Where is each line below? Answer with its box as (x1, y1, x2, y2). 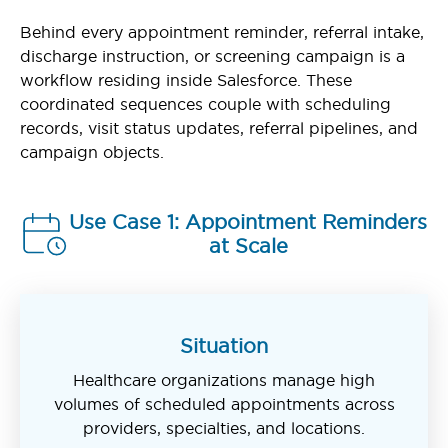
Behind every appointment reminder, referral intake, (20, 22, 424, 41)
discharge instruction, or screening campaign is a (20, 46, 405, 65)
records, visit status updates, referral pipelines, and (20, 118, 418, 137)
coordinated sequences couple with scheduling (20, 94, 391, 113)
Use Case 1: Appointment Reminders (69, 210, 428, 233)
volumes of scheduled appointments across (53, 394, 395, 413)
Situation (180, 334, 268, 357)
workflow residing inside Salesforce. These (20, 70, 352, 89)
